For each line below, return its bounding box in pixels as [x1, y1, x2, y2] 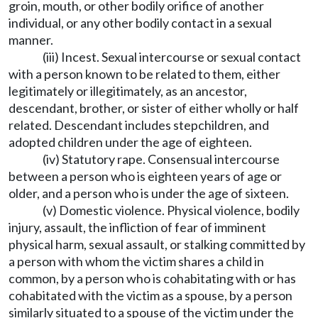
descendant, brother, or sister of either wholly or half [9, 100, 299, 116]
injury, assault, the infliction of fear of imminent [9, 219, 266, 235]
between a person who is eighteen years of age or [9, 168, 282, 184]
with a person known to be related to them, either [9, 66, 280, 82]
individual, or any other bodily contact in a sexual [9, 15, 272, 31]
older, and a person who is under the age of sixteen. [9, 185, 289, 201]
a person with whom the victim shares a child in [9, 253, 264, 269]
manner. [9, 32, 53, 48]
